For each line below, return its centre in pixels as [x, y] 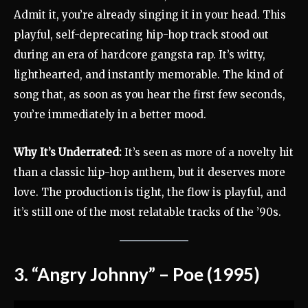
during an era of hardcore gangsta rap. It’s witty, [140, 55]
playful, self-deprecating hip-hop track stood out [141, 35]
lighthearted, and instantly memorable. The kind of [148, 75]
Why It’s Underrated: [68, 153]
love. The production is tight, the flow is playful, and [150, 192]
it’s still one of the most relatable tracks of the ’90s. [147, 212]
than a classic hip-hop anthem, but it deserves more [150, 173]
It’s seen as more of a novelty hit [208, 153]
